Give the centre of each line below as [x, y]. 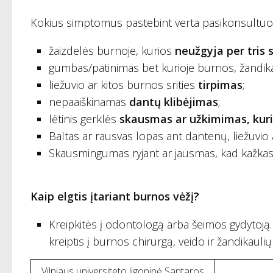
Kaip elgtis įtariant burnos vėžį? [115, 197]
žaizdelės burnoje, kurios [112, 51]
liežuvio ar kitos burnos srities [123, 85]
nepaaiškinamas [89, 102]
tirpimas [220, 85]
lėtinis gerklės [84, 119]
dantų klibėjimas [174, 102]
